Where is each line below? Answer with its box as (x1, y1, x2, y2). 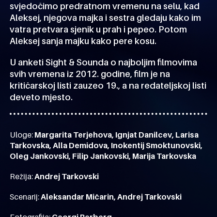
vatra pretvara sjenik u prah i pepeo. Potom (10, 24, 187, 34)
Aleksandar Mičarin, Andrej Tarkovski (41, 192, 182, 201)
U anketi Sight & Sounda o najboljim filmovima (10, 57, 197, 67)
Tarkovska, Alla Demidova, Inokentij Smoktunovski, (10, 140, 202, 150)
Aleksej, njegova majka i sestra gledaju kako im (10, 13, 201, 23)
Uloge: (10, 130, 34, 139)
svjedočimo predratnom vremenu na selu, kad (10, 1, 200, 11)
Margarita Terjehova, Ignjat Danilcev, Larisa (34, 130, 199, 139)
